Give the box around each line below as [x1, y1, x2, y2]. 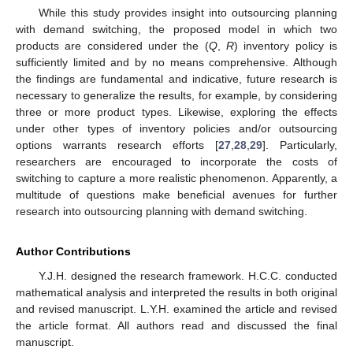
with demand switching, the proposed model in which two [16, 22, 337, 35]
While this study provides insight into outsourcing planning [38, 6, 337, 19]
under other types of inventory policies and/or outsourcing [16, 121, 337, 135]
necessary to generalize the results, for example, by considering [16, 88, 337, 102]
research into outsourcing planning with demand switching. [16, 204, 307, 217]
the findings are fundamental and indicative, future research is [16, 72, 337, 85]
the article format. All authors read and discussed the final [16, 318, 337, 332]
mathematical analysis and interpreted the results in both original [16, 285, 337, 299]
